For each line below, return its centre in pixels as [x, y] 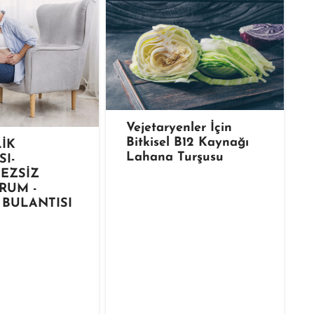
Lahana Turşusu [175, 157]
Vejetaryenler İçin [179, 128]
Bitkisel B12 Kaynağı [187, 142]
